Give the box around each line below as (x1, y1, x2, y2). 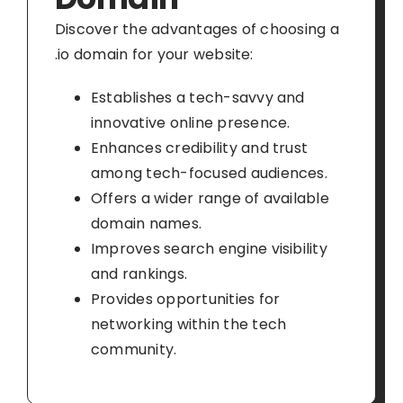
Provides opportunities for (90, 288, 281, 309)
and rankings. (90, 263, 188, 284)
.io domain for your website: (54, 43, 254, 65)
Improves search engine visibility (90, 237, 327, 259)
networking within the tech (90, 313, 287, 335)
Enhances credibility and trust (90, 137, 309, 158)
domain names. (90, 212, 202, 234)
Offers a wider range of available (90, 187, 329, 209)
